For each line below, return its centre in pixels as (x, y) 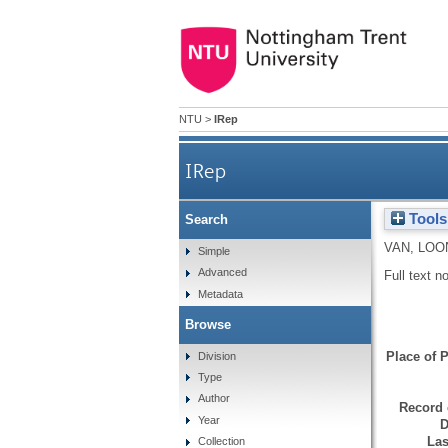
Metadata (221, 293)
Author (214, 398)
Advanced (223, 272)
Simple (214, 250)
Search (206, 220)
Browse (207, 324)
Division (217, 355)
